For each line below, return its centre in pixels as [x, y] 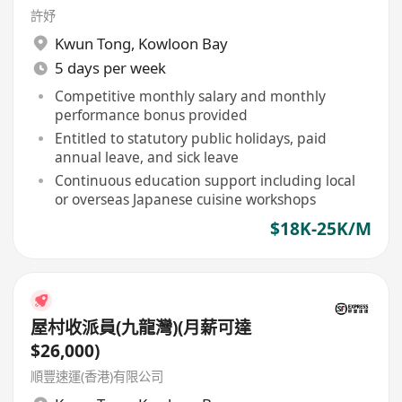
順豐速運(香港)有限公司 [97, 377]
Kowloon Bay [183, 43]
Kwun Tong [92, 43]
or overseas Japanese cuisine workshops [185, 199]
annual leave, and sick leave [146, 157]
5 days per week [110, 68]
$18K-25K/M [320, 229]
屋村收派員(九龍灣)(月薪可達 [141, 327]
